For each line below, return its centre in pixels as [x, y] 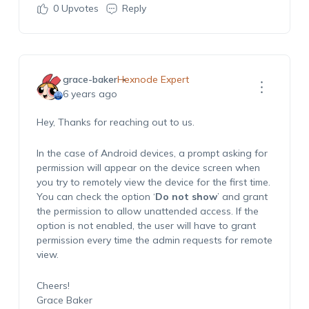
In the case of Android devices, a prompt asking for [152, 153]
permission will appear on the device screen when [148, 168]
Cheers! [53, 286]
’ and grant [242, 197]
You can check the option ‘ [96, 197]
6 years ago [90, 94]
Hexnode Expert [153, 79]
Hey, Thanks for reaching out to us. [115, 122]
